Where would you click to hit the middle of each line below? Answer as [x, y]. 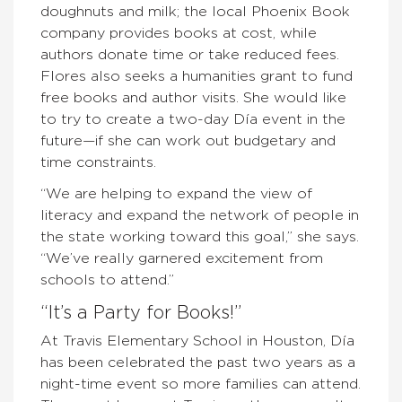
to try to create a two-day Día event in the [193, 119]
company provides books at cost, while [179, 33]
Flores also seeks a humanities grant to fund [197, 76]
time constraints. [98, 162]
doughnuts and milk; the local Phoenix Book [195, 12]
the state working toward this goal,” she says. [200, 237]
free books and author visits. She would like [193, 98]
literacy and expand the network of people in [200, 215]
